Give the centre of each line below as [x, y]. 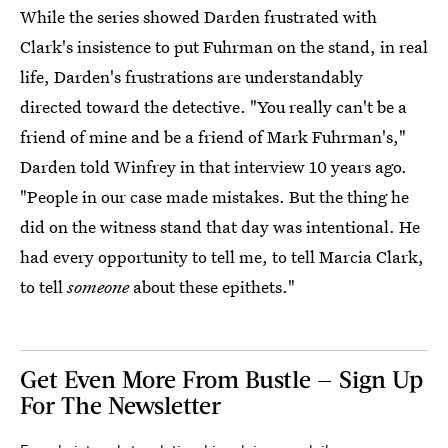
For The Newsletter [120, 405]
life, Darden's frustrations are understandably [191, 77]
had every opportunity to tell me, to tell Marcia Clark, [222, 257]
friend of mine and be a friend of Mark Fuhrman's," [213, 137]
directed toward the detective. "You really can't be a [213, 107]
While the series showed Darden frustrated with [198, 17]
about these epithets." [212, 287]
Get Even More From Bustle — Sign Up [221, 379]
